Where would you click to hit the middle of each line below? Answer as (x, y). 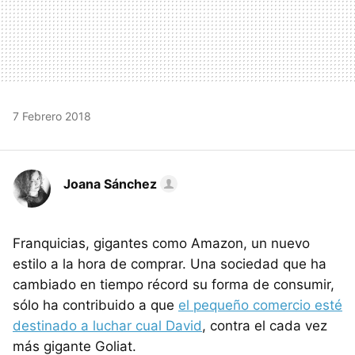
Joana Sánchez (110, 183)
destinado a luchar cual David (107, 325)
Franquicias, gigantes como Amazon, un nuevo (161, 243)
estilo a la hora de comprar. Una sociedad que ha (170, 263)
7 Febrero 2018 (52, 116)
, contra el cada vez (265, 325)
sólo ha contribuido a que (95, 305)
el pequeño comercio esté (260, 305)
